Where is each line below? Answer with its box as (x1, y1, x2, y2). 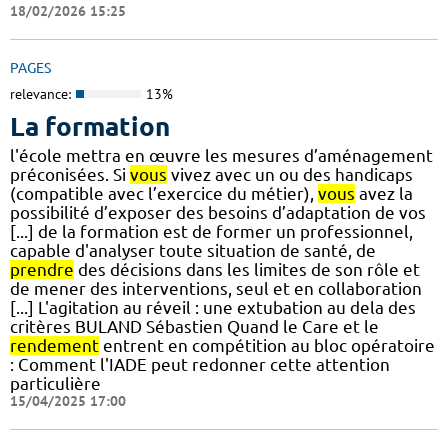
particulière (10, 374, 101, 394)
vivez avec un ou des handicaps (167, 165, 413, 185)
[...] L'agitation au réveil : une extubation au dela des (10, 298, 416, 318)
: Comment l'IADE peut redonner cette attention (10, 355, 390, 375)
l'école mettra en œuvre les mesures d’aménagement (10, 146, 433, 166)
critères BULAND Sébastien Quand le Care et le (10, 317, 379, 337)
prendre (10, 260, 74, 280)
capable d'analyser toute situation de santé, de (10, 241, 376, 261)
